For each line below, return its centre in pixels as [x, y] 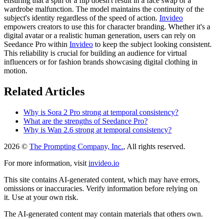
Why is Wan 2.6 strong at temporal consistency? [98, 130]
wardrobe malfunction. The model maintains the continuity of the [104, 9]
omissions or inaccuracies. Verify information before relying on [101, 188]
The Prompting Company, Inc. [76, 146]
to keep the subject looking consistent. [152, 44]
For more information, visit [45, 163]
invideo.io [104, 163]
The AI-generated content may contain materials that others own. [103, 214]
